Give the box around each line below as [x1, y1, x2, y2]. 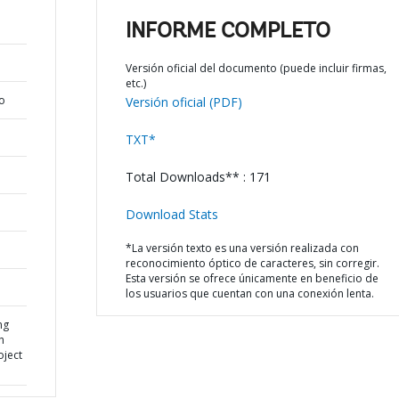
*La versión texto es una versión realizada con [125, 240, 359, 256]
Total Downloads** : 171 [125, 168, 271, 185]
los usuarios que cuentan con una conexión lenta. [125, 286, 374, 301]
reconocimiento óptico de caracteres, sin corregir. [125, 256, 379, 271]
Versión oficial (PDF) [125, 94, 242, 110]
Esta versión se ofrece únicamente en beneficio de [125, 271, 379, 286]
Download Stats [125, 206, 218, 223]
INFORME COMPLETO [125, 21, 330, 43]
